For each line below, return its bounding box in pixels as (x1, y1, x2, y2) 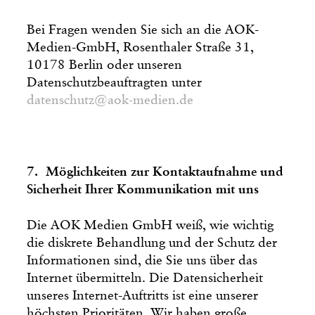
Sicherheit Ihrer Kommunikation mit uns (27, 182, 259, 196)
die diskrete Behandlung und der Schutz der (27, 236, 278, 250)
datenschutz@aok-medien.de (27, 93, 194, 107)
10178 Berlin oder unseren (27, 58, 183, 72)
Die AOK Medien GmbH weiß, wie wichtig (27, 218, 274, 232)
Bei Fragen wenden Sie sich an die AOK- (27, 22, 259, 37)
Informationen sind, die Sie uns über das (27, 253, 258, 267)
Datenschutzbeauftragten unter (27, 75, 202, 89)
